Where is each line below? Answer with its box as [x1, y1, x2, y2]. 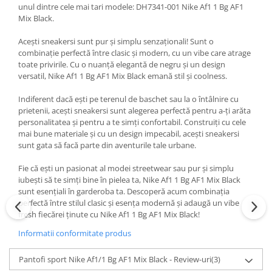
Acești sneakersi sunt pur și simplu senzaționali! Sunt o [18, 36, 214, 47]
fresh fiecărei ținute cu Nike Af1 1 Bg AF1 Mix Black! [18, 209, 200, 220]
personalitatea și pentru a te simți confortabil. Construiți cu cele [18, 117, 246, 127]
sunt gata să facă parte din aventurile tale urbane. [18, 140, 196, 151]
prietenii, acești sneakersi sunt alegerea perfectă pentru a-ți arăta [18, 105, 251, 116]
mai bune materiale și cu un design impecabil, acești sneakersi [18, 128, 239, 139]
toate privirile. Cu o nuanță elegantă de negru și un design [18, 59, 225, 70]
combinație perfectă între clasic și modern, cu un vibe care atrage [18, 47, 251, 58]
